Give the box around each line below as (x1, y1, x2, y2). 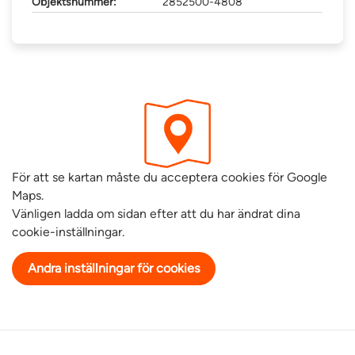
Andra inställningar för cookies (27, 261, 200, 277)
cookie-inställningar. (12, 224, 124, 240)
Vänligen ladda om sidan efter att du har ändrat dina (12, 206, 300, 222)
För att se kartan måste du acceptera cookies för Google (12, 170, 327, 185)
